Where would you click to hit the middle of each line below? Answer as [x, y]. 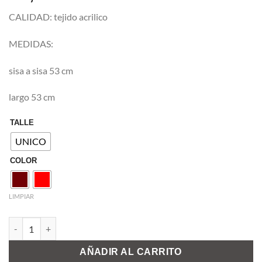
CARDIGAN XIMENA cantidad [65, 223]
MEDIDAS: [31, 43]
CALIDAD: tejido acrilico [58, 16]
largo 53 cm [32, 97]
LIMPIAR [21, 196]
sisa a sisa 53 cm [41, 70]
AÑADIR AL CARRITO [131, 252]
